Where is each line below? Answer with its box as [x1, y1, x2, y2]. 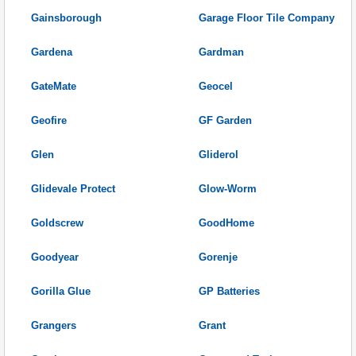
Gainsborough [31, 12, 102, 25]
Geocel [199, 80, 233, 93]
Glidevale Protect [31, 183, 115, 195]
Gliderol [199, 149, 238, 161]
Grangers [31, 319, 76, 332]
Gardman [199, 46, 244, 59]
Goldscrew [31, 217, 83, 230]
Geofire [31, 114, 67, 127]
